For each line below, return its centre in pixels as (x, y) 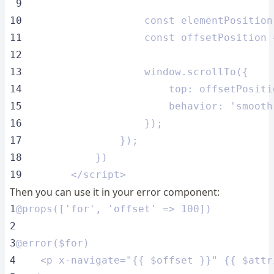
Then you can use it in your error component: (115, 192)
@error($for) (53, 243)
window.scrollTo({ (135, 72)
